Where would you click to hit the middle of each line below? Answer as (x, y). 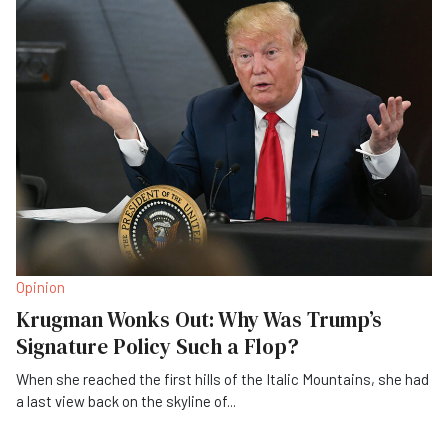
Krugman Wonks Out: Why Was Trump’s (199, 319)
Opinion (40, 286)
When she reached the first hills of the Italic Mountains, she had (222, 378)
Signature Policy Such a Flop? (157, 346)
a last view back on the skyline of (121, 400)
